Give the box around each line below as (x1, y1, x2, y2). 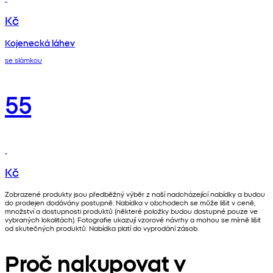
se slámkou (5, 54, 42, 65)
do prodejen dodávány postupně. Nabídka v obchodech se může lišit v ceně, (5, 197, 255, 207)
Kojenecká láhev (5, 36, 75, 49)
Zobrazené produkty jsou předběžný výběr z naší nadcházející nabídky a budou (5, 188, 265, 199)
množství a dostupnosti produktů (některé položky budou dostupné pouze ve (5, 205, 258, 216)
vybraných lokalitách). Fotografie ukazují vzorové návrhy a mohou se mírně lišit (5, 214, 261, 224)
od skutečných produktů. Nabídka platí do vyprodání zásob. (5, 222, 199, 233)
